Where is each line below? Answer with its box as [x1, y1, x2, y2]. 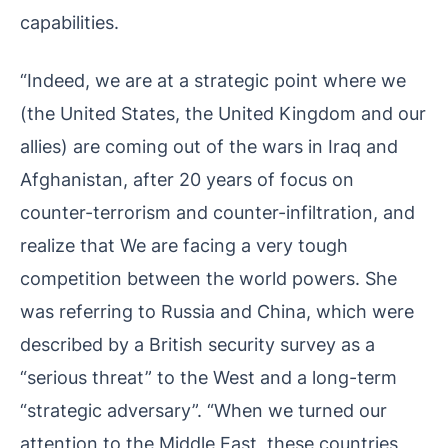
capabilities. [20, 11, 119, 34]
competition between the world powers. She [20, 267, 397, 290]
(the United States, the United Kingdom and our [20, 102, 426, 125]
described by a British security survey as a [20, 333, 375, 356]
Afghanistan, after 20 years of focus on [20, 168, 354, 191]
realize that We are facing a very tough [20, 234, 348, 257]
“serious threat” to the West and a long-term [20, 366, 397, 389]
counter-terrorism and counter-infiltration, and [20, 201, 415, 224]
